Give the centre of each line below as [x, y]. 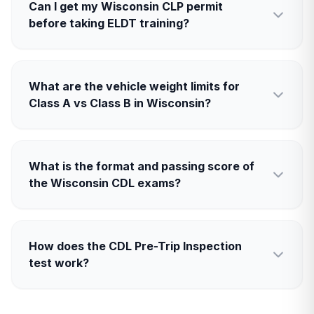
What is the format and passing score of [142, 166]
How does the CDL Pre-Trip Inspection [135, 246]
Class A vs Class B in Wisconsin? [120, 103]
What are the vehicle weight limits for [134, 86]
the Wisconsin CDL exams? [105, 183]
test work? [59, 263]
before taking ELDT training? [109, 23]
